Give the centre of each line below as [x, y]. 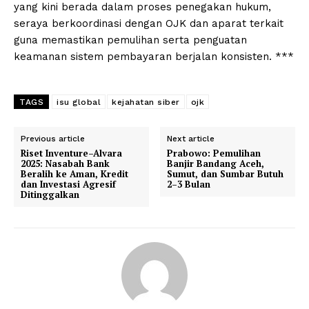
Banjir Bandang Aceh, [216, 163]
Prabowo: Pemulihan [214, 153]
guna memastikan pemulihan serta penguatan [130, 40]
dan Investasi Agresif [68, 184]
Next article [191, 138]
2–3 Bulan [189, 184]
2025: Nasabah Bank [65, 163]
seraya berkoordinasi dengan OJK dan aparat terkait [149, 23]
